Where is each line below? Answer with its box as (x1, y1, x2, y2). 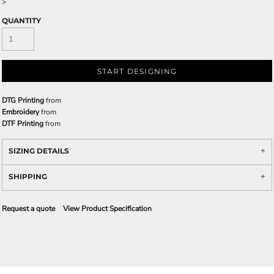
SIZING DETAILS (9, 146, 69, 155)
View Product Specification (63, 204, 152, 213)
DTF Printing (2, 119, 43, 128)
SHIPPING (9, 172, 47, 181)
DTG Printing (2, 95, 44, 105)
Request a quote (2, 204, 55, 213)
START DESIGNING (97, 67, 177, 76)
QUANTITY (2, 16, 41, 25)
